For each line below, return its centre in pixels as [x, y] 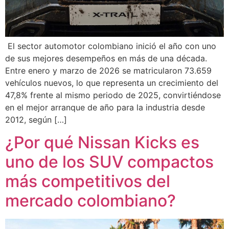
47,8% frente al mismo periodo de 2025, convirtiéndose [113, 95]
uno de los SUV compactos [109, 162]
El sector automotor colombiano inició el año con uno [111, 46]
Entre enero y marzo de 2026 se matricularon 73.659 [108, 70]
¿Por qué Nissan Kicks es [102, 143]
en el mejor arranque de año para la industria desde [105, 107]
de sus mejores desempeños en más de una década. [106, 58]
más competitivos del [88, 181]
